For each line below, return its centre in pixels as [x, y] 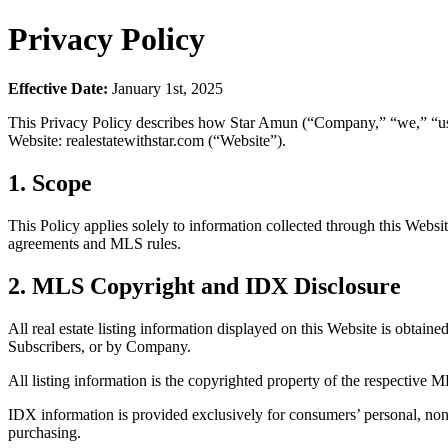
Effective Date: [58, 88]
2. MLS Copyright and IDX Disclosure [204, 285]
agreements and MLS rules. [94, 243]
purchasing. [44, 432]
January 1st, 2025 [165, 88]
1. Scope [50, 182]
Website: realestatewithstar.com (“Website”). [147, 140]
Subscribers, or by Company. [99, 346]
